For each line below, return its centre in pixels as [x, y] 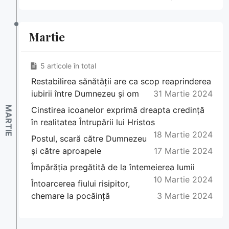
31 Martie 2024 [183, 94]
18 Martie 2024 [183, 135]
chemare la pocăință [71, 196]
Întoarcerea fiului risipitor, [81, 184]
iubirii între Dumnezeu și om [85, 94]
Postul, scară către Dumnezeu [89, 139]
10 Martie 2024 [183, 180]
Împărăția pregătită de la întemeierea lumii [113, 167]
